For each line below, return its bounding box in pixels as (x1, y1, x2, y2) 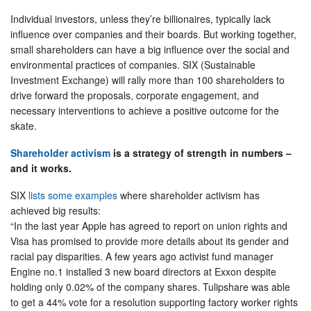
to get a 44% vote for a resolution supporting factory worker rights (10, 295, 298, 309)
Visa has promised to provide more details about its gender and (10, 234, 289, 248)
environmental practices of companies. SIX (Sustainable (10, 58, 255, 72)
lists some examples (28, 188, 117, 202)
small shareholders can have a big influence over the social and (10, 42, 289, 56)
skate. (10, 119, 37, 133)
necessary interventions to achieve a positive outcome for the (10, 103, 279, 117)
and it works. (10, 161, 72, 175)
